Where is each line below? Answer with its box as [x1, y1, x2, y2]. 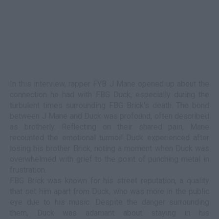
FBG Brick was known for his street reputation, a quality [10, 176, 209, 185]
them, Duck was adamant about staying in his [10, 208, 209, 218]
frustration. [10, 165, 46, 175]
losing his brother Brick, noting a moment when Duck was [10, 144, 209, 153]
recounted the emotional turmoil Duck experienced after [10, 133, 209, 142]
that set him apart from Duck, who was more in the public [10, 187, 209, 196]
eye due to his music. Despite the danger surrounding [10, 197, 209, 207]
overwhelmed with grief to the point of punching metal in [10, 154, 209, 164]
